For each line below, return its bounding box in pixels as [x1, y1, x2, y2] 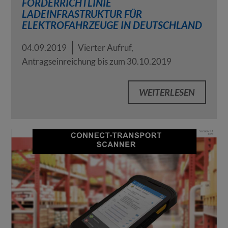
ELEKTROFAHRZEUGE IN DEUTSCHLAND [21, 19, 202, 32]
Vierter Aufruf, [77, 42, 133, 53]
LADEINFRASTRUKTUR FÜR [21, 8, 142, 20]
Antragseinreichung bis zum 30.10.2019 [21, 56, 172, 67]
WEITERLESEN [139, 87, 195, 98]
